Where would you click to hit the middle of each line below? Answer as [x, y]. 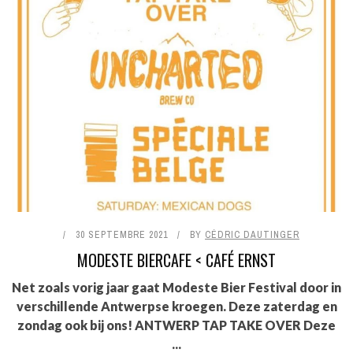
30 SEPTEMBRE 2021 [122, 235]
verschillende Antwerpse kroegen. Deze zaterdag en [176, 307]
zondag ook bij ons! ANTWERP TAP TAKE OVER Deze [176, 325]
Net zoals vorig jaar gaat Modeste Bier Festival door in [176, 288]
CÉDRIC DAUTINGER [252, 235]
